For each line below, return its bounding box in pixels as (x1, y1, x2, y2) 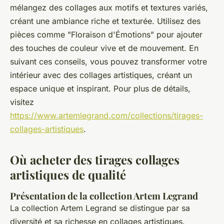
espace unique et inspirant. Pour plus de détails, (10, 83, 190, 94)
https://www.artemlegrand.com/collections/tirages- (10, 110, 203, 121)
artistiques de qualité (10, 166, 126, 183)
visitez (10, 97, 34, 107)
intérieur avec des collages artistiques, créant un (10, 70, 192, 80)
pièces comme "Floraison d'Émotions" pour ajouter (10, 29, 202, 40)
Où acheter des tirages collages (10, 151, 179, 168)
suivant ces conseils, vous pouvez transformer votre (10, 56, 207, 67)
